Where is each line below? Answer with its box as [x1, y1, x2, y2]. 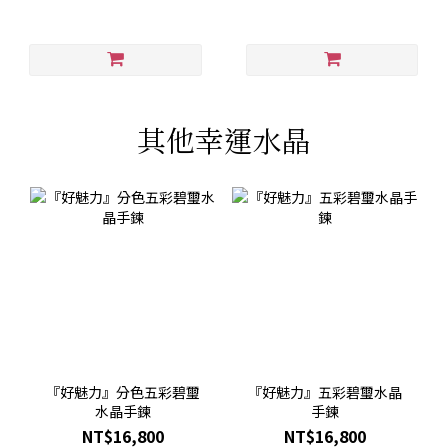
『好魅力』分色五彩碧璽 [46, 382, 201, 403]
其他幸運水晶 [137, 118, 311, 160]
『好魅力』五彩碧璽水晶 [247, 382, 402, 403]
